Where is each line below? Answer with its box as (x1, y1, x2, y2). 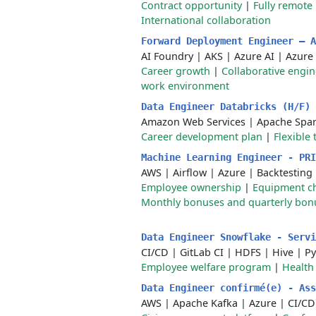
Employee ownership (141, 181, 241, 194)
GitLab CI (180, 245, 224, 259)
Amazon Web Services (141, 115, 245, 128)
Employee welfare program (141, 260, 271, 274)
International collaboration (141, 13, 271, 27)
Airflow (173, 166, 207, 179)
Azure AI (234, 49, 274, 63)
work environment (141, 79, 229, 92)
